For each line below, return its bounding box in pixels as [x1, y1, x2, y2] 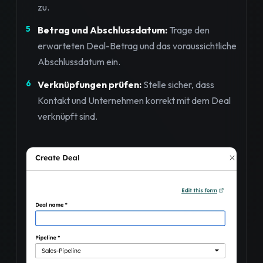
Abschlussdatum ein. [38, 56, 120, 68]
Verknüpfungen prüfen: [38, 79, 141, 91]
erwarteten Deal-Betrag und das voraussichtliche [38, 40, 237, 52]
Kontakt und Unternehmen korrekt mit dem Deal [38, 95, 231, 107]
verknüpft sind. [38, 110, 97, 123]
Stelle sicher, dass [141, 79, 214, 91]
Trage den [167, 24, 210, 36]
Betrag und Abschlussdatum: [38, 24, 167, 36]
